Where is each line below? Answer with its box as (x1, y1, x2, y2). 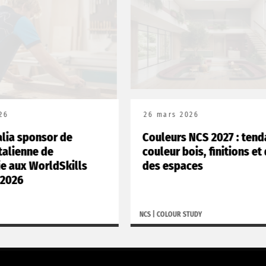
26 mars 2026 (139, 110, 194, 119)
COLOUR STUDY (152, 210, 197, 218)
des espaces (138, 158, 198, 173)
